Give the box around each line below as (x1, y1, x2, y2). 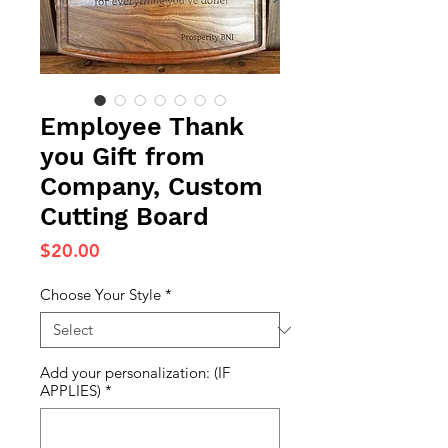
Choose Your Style (40, 285, 161, 304)
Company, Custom (40, 172, 263, 201)
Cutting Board (40, 202, 209, 231)
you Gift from (40, 142, 205, 171)
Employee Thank (40, 112, 244, 141)
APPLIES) (40, 381, 101, 400)
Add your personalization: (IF (40, 363, 230, 382)
